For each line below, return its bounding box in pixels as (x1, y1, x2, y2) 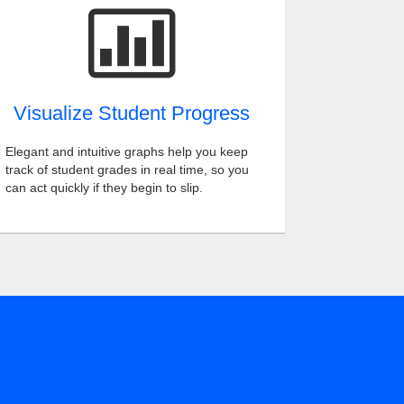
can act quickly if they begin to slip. (5, 180, 203, 195)
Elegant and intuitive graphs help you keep (5, 144, 248, 159)
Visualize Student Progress (14, 102, 250, 124)
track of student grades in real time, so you (5, 162, 249, 177)
